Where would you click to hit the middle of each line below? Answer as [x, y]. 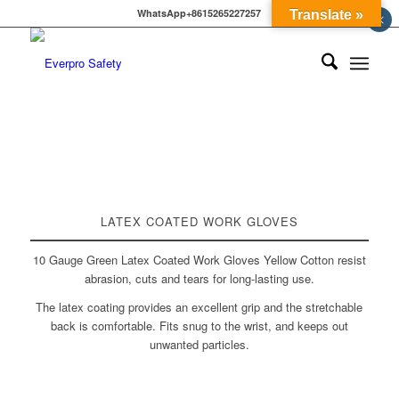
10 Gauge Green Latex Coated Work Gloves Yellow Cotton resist [199, 260]
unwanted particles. [199, 345]
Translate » [326, 15]
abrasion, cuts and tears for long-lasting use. [199, 278]
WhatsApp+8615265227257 [199, 13]
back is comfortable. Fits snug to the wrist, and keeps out [199, 326]
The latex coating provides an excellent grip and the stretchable [199, 307]
